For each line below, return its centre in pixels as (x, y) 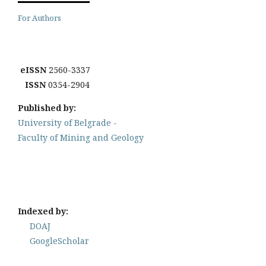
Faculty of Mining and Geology (81, 138)
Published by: (47, 108)
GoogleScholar (59, 241)
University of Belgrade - (67, 123)
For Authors (39, 18)
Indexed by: (43, 211)
